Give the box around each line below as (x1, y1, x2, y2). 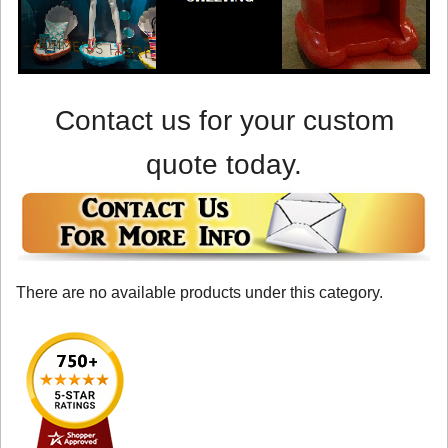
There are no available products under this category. (16, 284, 383, 302)
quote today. (146, 148, 302, 180)
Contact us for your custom (54, 104, 394, 136)
